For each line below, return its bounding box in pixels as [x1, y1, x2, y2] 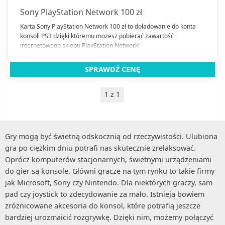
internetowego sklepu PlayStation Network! [20, 41, 140, 50]
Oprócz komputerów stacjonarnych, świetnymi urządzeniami [5, 154, 211, 164]
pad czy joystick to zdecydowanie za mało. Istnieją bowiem [5, 189, 204, 199]
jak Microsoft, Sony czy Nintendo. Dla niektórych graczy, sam [5, 177, 212, 187]
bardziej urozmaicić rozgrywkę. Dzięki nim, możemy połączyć [5, 212, 213, 222]
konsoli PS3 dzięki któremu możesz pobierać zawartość [20, 31, 174, 40]
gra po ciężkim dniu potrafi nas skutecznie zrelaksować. [5, 143, 196, 153]
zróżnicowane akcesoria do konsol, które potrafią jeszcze [5, 200, 200, 210]
